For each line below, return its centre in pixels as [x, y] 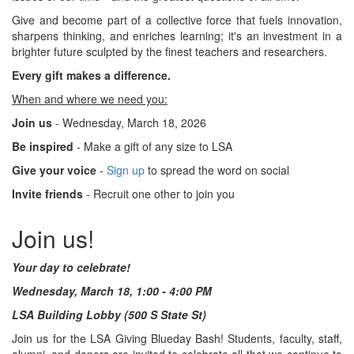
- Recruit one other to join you [159, 194]
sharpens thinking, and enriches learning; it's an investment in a [177, 36]
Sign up [126, 170]
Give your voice [54, 170]
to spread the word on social [217, 170]
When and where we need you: [90, 99]
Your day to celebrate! [71, 267]
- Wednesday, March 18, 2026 [131, 122]
